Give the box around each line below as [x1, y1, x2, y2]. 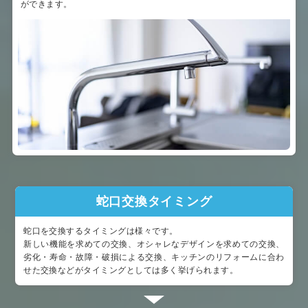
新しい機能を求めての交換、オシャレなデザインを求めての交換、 [23, 239, 285, 250]
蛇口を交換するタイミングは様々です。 [23, 226, 178, 236]
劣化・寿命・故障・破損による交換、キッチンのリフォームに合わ [23, 252, 285, 263]
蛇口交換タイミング [96, 195, 212, 209]
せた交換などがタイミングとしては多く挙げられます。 [23, 265, 239, 276]
